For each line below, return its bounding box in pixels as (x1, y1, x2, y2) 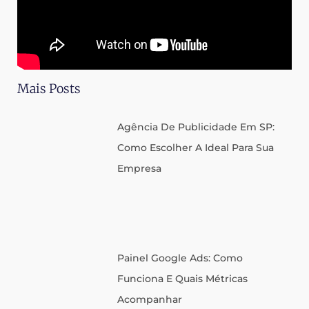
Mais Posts (17, 80, 81, 97)
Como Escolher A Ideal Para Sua (117, 141, 275, 154)
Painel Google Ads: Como (117, 252, 243, 265)
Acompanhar (117, 293, 183, 306)
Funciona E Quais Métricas (117, 272, 248, 286)
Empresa (117, 161, 162, 175)
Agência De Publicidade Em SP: (117, 120, 275, 133)
